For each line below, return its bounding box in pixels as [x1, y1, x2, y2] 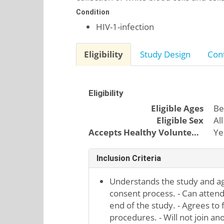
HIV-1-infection [96, 21, 154, 32]
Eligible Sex [156, 114, 203, 126]
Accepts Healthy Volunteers [191, 126, 199, 138]
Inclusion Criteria [96, 153, 161, 163]
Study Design [140, 48, 190, 60]
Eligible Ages [151, 102, 203, 114]
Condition [76, 8, 109, 16]
